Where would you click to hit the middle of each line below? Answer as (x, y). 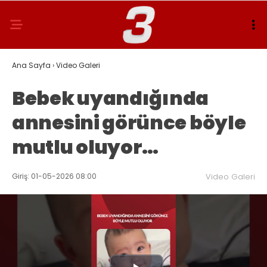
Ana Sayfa (31, 65)
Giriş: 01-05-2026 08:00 (54, 176)
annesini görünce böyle (129, 122)
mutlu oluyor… (86, 147)
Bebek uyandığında (110, 98)
